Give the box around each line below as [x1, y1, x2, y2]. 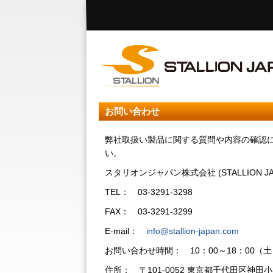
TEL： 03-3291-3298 [105, 187, 193, 197]
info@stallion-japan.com [146, 226, 239, 236]
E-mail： [105, 226, 146, 236]
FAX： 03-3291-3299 [105, 207, 193, 216]
